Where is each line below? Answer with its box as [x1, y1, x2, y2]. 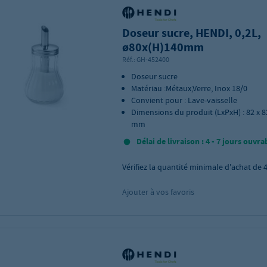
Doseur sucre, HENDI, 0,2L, [122, 25, 261, 41]
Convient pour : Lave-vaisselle [131, 95, 237, 105]
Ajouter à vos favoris [122, 187, 194, 197]
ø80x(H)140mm [122, 39, 204, 55]
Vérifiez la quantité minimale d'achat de [122, 162, 263, 172]
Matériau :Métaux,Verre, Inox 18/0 [131, 83, 247, 94]
